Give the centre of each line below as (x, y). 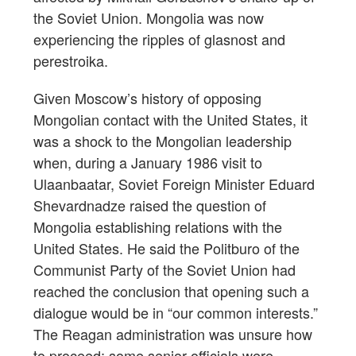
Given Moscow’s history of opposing (147, 98)
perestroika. (71, 61)
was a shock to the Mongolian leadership (163, 141)
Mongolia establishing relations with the (158, 227)
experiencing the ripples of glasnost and (159, 39)
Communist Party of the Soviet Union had (164, 270)
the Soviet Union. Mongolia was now (149, 18)
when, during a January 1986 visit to (148, 163)
